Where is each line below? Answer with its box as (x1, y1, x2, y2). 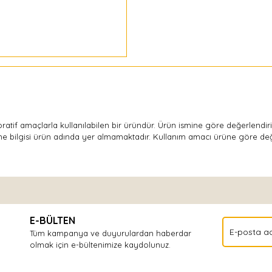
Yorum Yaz (118, 224, 154, 233)
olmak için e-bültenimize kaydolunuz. (30, 240, 171, 250)
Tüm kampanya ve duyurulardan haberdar (30, 228, 191, 238)
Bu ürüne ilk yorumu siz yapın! (78, 187, 194, 197)
